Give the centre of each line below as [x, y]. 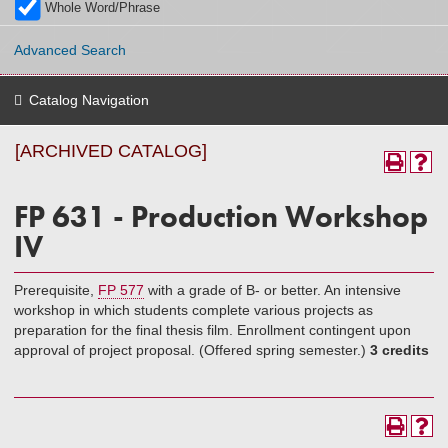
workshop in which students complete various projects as [193, 310]
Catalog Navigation [89, 100]
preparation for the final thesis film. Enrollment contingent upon [212, 330]
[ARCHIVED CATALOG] [111, 151]
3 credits [399, 350]
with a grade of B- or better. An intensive [272, 290]
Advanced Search [70, 50]
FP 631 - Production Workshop [221, 217]
